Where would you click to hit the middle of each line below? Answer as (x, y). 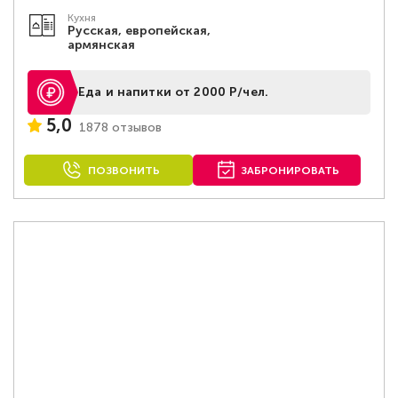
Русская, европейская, (139, 31)
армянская (101, 45)
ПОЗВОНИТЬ (123, 171)
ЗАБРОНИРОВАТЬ (291, 171)
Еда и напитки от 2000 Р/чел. (173, 92)
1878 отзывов (120, 127)
